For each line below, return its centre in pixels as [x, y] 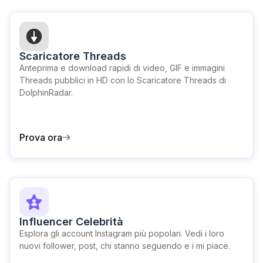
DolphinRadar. [46, 92]
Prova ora [41, 137]
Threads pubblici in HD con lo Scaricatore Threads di [123, 80]
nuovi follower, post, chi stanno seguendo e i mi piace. [125, 246]
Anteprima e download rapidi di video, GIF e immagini [122, 68]
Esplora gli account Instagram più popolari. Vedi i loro [122, 233]
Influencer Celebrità [71, 222]
